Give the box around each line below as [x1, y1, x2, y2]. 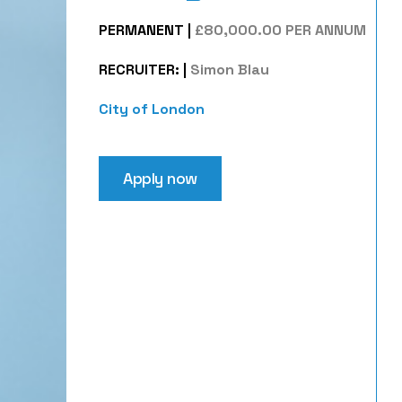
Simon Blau [190, 60, 269, 79]
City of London [99, 100, 205, 118]
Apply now [123, 168, 197, 188]
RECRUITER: [99, 60, 179, 79]
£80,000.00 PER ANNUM [195, 21, 366, 39]
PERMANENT [99, 21, 184, 39]
